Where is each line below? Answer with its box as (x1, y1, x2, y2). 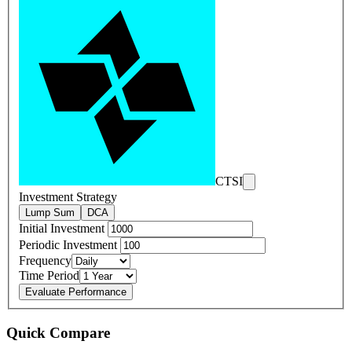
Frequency (19, 254, 71, 268)
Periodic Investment (19, 238, 120, 252)
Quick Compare (6, 324, 110, 341)
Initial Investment (19, 222, 108, 236)
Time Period (19, 269, 79, 283)
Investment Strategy (19, 190, 117, 204)
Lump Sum (25, 207, 75, 219)
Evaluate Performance (25, 286, 126, 299)
